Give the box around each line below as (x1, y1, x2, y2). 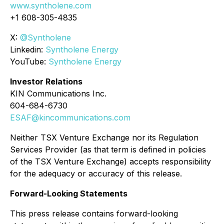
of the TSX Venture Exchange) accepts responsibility (10, 156, 211, 166)
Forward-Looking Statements (10, 188, 127, 198)
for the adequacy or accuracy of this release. (10, 168, 182, 178)
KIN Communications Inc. (10, 88, 106, 98)
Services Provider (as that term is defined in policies (10, 144, 206, 154)
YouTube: (10, 56, 48, 66)
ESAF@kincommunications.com (10, 112, 130, 122)
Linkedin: (10, 44, 45, 54)
